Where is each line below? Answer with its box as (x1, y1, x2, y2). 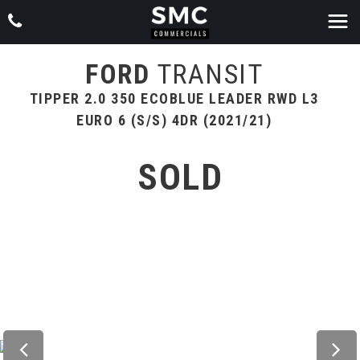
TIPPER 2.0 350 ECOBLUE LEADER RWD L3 (29, 90, 319, 107)
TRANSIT (149, 58, 263, 90)
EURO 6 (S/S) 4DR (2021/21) (76, 112, 272, 129)
